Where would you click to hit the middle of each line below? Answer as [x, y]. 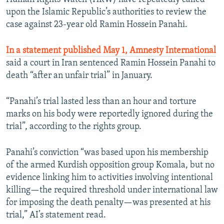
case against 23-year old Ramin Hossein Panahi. [97, 25]
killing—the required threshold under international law [112, 190]
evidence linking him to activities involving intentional [109, 178]
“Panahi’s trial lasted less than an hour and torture [101, 102]
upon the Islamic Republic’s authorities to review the [106, 12]
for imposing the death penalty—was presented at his [108, 203]
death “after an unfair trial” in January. [79, 76]
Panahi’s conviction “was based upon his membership [107, 153]
